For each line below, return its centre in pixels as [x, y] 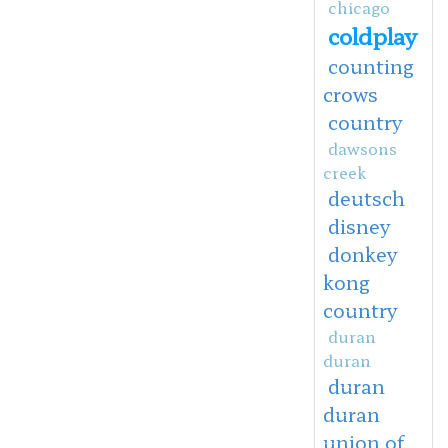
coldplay [372, 34]
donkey [362, 253]
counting [370, 65]
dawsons [362, 147]
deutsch [366, 197]
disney [358, 225]
